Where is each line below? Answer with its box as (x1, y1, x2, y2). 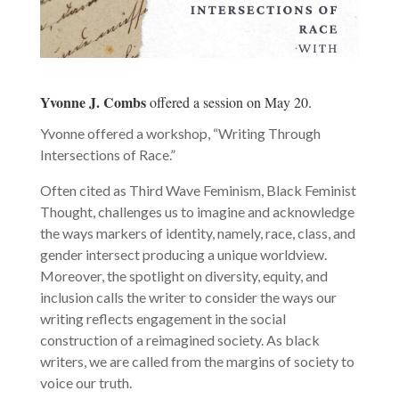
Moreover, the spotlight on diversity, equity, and (39, 266, 328, 284)
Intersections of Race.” (39, 145, 175, 163)
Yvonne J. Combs (39, 91, 146, 112)
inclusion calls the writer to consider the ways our (39, 288, 337, 305)
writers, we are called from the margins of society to (39, 352, 354, 370)
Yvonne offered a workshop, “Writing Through (39, 124, 321, 142)
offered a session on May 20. (145, 92, 312, 111)
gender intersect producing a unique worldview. (39, 245, 327, 263)
